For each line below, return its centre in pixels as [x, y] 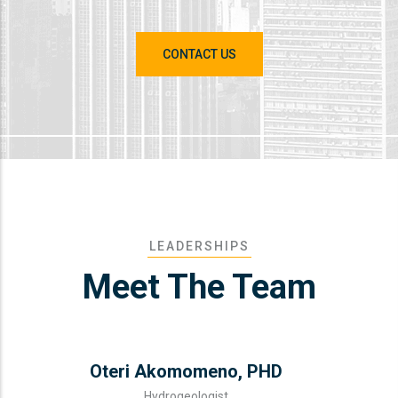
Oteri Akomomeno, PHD [186, 372]
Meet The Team [199, 287]
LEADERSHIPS [199, 247]
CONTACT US [199, 55]
